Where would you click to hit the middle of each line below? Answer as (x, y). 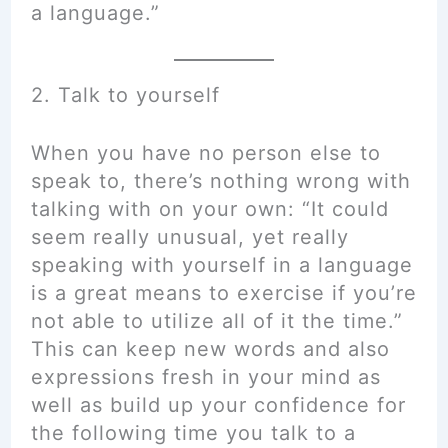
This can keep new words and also (210, 349)
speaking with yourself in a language (221, 265)
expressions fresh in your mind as (205, 377)
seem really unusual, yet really (189, 237)
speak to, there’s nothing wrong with (220, 181)
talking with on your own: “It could (209, 209)
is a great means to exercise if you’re (223, 293)
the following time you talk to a (193, 433)
